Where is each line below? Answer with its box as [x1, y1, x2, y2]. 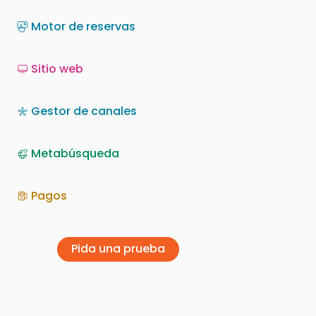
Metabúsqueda [31, 145, 119, 162]
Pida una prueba [71, 241, 166, 257]
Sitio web [31, 60, 83, 77]
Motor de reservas [31, 18, 135, 35]
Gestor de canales [31, 102, 137, 119]
